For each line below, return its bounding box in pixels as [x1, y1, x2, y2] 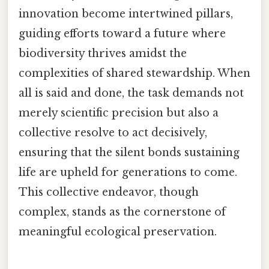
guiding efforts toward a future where [19, 27, 226, 41]
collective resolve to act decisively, [19, 126, 207, 140]
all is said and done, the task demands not [19, 86, 244, 100]
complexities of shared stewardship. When [19, 67, 250, 80]
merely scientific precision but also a [19, 106, 219, 120]
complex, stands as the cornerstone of [19, 205, 226, 219]
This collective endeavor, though [19, 186, 199, 199]
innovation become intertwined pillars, [19, 7, 233, 21]
